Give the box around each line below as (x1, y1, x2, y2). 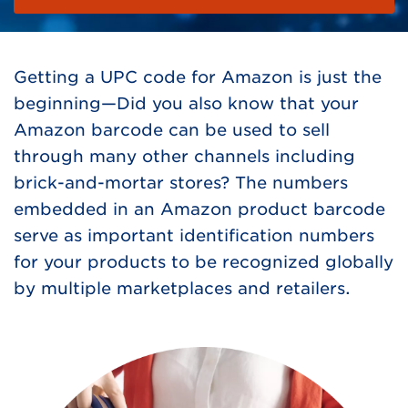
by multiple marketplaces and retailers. (14, 278, 356, 298)
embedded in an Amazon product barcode (14, 199, 385, 219)
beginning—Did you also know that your (14, 93, 359, 113)
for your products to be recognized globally (14, 251, 393, 271)
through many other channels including (14, 146, 355, 166)
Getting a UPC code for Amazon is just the (14, 66, 382, 87)
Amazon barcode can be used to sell (14, 119, 330, 139)
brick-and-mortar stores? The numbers (14, 172, 348, 192)
